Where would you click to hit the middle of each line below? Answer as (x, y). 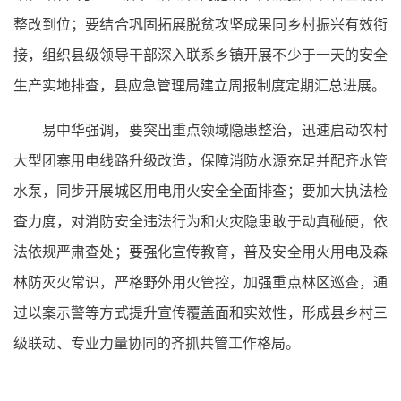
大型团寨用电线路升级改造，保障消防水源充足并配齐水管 (200, 160)
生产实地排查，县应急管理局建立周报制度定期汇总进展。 (200, 85)
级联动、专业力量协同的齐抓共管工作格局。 (157, 343)
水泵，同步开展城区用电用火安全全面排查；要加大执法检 (200, 191)
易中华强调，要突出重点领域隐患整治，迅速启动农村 (215, 130)
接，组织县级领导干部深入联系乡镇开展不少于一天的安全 (200, 55)
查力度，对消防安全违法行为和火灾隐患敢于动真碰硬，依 (200, 221)
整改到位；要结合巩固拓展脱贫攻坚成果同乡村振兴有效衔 (200, 24)
